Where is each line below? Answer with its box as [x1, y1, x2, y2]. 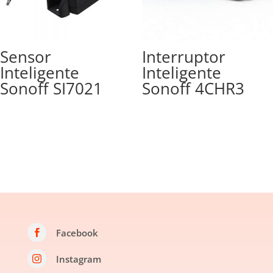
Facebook [55, 227, 98, 239]
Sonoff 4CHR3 [141, 77, 244, 99]
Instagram [55, 253, 101, 266]
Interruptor [141, 45, 225, 68]
